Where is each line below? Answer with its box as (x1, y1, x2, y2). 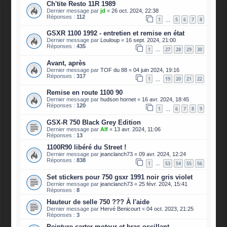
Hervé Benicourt (100, 205, 141, 212)
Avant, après (47, 59, 86, 67)
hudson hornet (100, 96, 136, 103)
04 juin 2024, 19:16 (133, 66, 180, 73)
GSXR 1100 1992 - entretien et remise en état (47, 29, 185, 37)
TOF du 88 (100, 66, 128, 73)
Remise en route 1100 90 (47, 89, 123, 97)
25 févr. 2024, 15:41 (139, 180, 188, 187)
